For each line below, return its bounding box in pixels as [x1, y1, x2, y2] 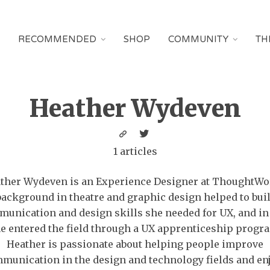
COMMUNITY [168, 34, 228, 45]
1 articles [113, 145, 157, 157]
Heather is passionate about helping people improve [7, 238, 263, 250]
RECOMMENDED [18, 34, 96, 45]
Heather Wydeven [29, 93, 241, 124]
